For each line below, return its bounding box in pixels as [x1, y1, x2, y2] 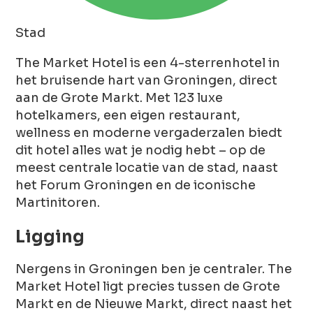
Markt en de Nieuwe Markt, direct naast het [15, 296, 293, 312]
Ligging [15, 226, 85, 247]
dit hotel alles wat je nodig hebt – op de [15, 142, 266, 158]
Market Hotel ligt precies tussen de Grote [15, 278, 281, 294]
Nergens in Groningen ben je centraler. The [15, 261, 293, 277]
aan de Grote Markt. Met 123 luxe [15, 89, 224, 105]
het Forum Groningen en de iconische [15, 177, 256, 193]
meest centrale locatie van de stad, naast [15, 159, 279, 175]
